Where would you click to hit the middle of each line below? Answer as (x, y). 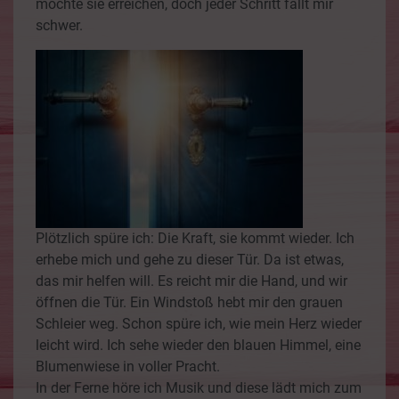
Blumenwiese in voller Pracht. (128, 366)
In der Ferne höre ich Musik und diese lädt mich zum (199, 387)
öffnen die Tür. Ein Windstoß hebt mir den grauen (189, 302)
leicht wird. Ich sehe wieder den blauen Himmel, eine (198, 345)
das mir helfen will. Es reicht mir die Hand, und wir (191, 281)
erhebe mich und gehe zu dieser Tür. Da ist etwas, (190, 259)
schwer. (59, 26)
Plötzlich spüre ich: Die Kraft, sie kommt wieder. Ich (195, 238)
